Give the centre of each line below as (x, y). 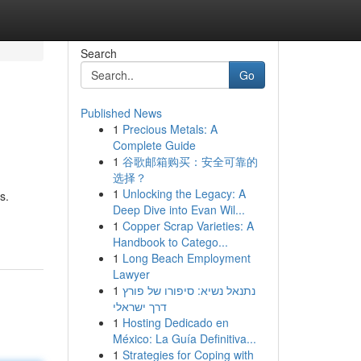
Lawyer (131, 274)
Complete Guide (154, 145)
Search (98, 53)
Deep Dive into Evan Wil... (178, 210)
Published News (121, 113)
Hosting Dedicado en (175, 322)
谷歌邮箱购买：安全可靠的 (190, 161)
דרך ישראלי (139, 306)
